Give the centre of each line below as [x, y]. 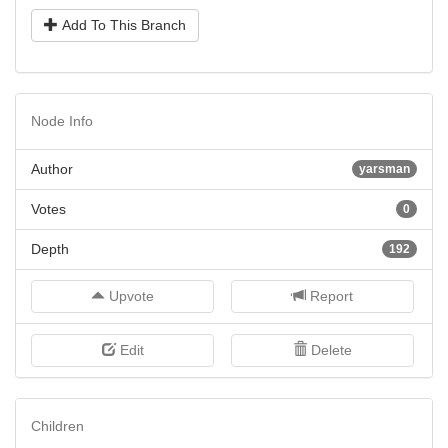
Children [57, 426]
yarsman [384, 169]
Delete [330, 350]
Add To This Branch [122, 25]
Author [52, 169]
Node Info [62, 121]
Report [330, 296]
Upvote [130, 296]
